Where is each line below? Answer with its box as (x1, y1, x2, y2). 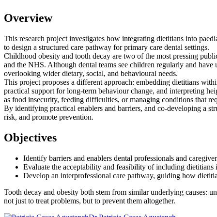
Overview (4, 12, 52, 25)
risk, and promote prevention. (4, 113, 93, 122)
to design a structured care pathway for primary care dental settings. (4, 43, 209, 52)
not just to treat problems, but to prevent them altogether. (4, 197, 175, 205)
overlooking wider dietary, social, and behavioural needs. (4, 69, 178, 78)
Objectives (4, 131, 57, 144)
